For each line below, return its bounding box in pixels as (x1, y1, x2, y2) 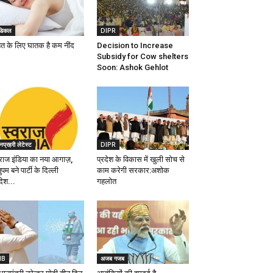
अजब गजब (100, 254, 124, 263)
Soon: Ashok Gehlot (96, 63, 168, 72)
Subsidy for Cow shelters (96, 52, 188, 61)
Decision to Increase (96, 41, 173, 50)
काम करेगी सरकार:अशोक (96, 166, 169, 175)
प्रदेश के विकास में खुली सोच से (96, 155, 185, 164)
